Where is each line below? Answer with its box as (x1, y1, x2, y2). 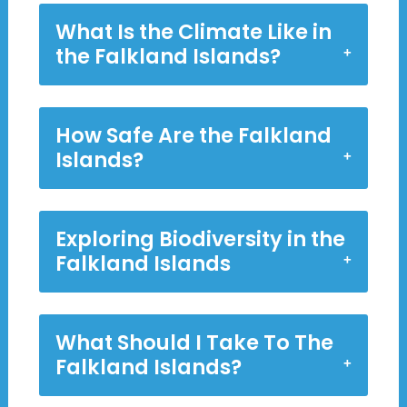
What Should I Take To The (55, 328, 333, 358)
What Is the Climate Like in (55, 17, 332, 47)
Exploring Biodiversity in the (55, 224, 345, 254)
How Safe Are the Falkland (55, 121, 332, 151)
